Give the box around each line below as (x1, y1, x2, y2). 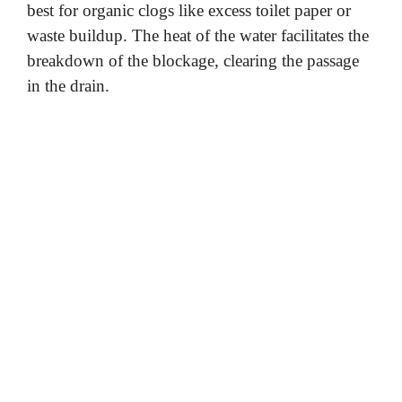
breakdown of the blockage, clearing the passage (27, 50, 359, 70)
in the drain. (27, 75, 109, 95)
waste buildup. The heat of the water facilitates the (27, 25, 369, 45)
